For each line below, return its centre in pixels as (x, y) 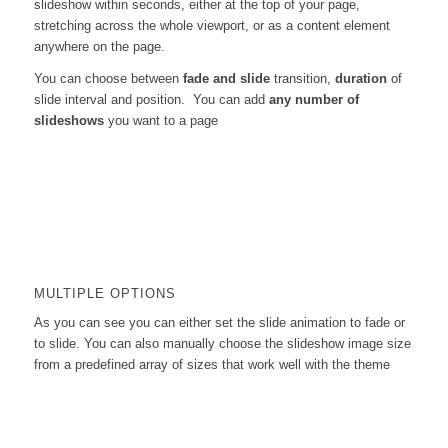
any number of (313, 99)
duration (360, 78)
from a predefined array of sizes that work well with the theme (211, 365)
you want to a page (160, 120)
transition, (302, 78)
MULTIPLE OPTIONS (104, 293)
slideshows (68, 120)
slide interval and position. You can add (151, 99)
